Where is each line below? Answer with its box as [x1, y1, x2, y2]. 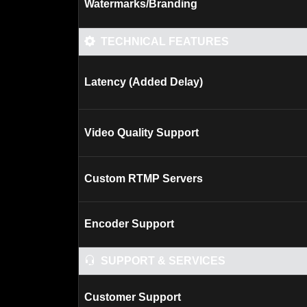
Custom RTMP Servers [84, 173, 203, 184]
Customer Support [84, 291, 181, 303]
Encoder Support [84, 218, 174, 230]
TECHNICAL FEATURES [101, 36, 229, 47]
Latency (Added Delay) [84, 76, 203, 88]
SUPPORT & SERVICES [101, 255, 225, 267]
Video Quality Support [84, 127, 199, 138]
